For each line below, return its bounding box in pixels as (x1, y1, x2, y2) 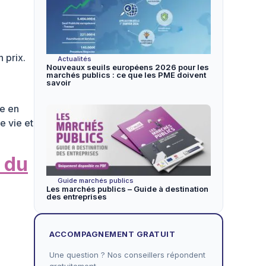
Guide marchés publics (58, 176, 134, 185)
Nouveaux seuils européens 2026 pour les (46, 62, 210, 72)
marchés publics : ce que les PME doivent (46, 69, 207, 80)
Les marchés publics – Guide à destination (46, 183, 209, 194)
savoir (46, 77, 71, 87)
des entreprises (46, 191, 107, 201)
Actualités (58, 54, 92, 63)
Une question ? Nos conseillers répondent (49, 249, 206, 259)
